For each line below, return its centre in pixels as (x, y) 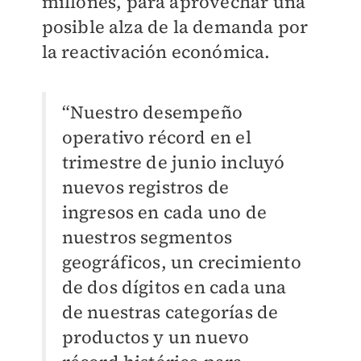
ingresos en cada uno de (164, 212)
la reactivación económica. (156, 52)
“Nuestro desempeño (152, 112)
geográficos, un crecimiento (181, 262)
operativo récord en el (156, 137)
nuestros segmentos (147, 237)
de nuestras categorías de (170, 312)
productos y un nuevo (156, 337)
